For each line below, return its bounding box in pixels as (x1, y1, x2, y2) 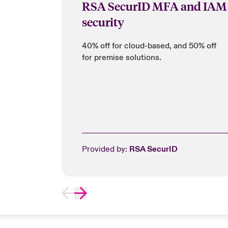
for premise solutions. (81, 52, 161, 63)
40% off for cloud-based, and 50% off (81, 41, 216, 51)
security (81, 14, 124, 29)
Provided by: (81, 144, 129, 154)
